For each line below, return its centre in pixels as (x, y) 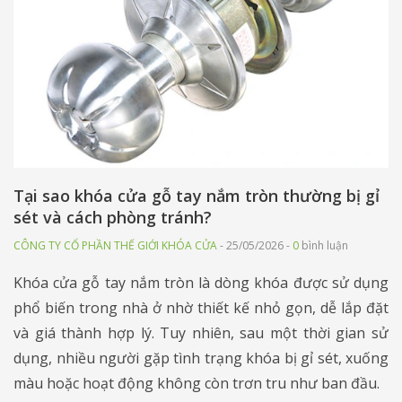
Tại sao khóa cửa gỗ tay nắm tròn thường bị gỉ (197, 196)
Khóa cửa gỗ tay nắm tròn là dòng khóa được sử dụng (201, 283)
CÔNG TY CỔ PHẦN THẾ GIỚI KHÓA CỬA (115, 246)
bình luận (323, 246)
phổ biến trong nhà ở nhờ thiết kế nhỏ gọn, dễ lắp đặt (201, 308)
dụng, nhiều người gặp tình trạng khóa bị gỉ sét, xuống (201, 358)
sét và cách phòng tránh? (113, 218)
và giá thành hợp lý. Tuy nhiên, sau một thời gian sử (201, 333)
